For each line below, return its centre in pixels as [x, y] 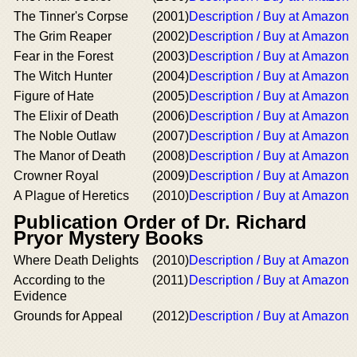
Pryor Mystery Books [108, 238]
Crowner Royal [56, 176]
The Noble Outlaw [65, 136]
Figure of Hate [54, 96]
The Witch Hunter [63, 76]
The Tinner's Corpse [71, 16]
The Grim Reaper [63, 36]
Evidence [40, 296]
